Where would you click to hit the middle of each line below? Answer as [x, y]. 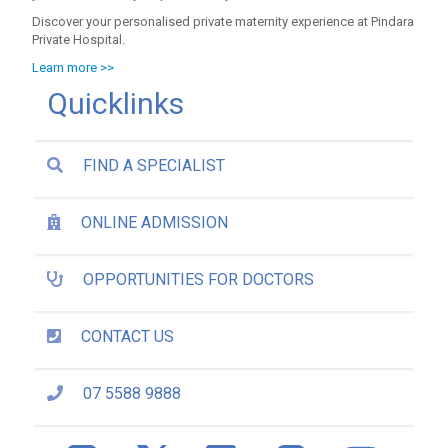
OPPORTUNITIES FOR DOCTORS [199, 279]
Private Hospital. [79, 39]
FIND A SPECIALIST [154, 165]
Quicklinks [116, 103]
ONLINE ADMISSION [155, 222]
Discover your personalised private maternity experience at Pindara [223, 21]
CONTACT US [128, 336]
